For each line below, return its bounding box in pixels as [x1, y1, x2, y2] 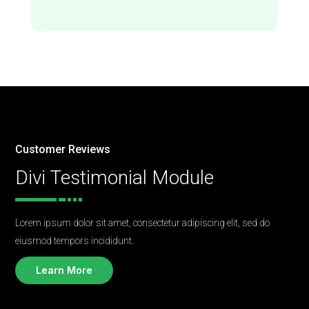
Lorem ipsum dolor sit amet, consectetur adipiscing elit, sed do [15, 217, 270, 229]
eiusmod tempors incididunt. [15, 235, 134, 247]
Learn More [36, 264, 93, 277]
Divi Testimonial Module [15, 166, 215, 190]
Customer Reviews [15, 143, 111, 157]
